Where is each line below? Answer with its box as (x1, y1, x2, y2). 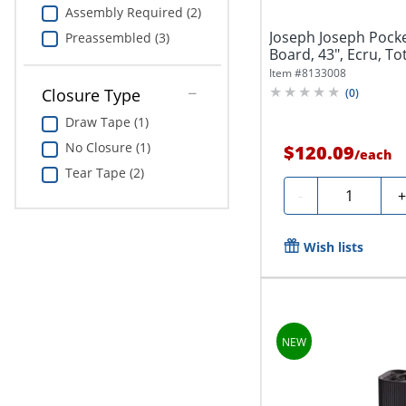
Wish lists (303, 238, 363, 256)
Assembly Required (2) (64, 3, 201, 21)
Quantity (324, 183, 383, 204)
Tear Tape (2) (64, 164, 144, 182)
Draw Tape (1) (64, 113, 149, 131)
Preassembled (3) (64, 28, 169, 46)
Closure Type (41, 84, 140, 107)
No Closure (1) (64, 139, 150, 157)
